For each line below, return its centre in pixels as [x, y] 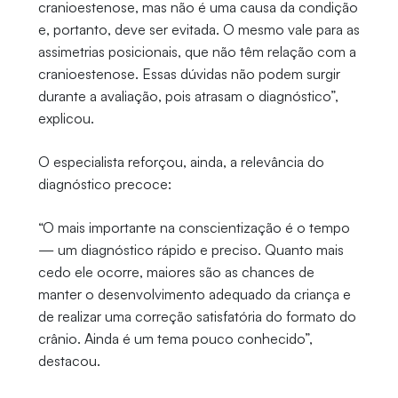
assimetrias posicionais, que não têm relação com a [197, 52]
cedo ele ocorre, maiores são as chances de [176, 272]
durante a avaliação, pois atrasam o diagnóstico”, [188, 96]
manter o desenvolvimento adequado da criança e [194, 295]
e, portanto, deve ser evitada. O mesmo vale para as [199, 30]
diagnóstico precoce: [104, 184]
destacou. [69, 361]
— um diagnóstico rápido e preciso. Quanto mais [191, 250]
